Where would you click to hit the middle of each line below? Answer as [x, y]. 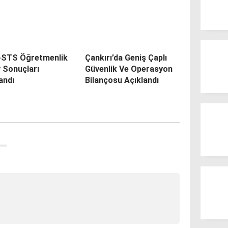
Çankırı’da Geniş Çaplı [126, 58]
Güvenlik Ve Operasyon [129, 69]
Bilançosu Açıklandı [122, 80]
